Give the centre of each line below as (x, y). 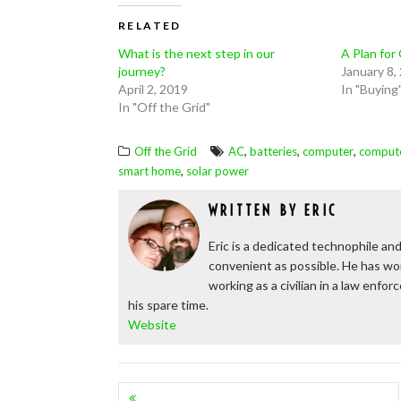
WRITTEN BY (257, 210)
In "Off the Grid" (164, 107)
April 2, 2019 (153, 89)
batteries (273, 151)
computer (328, 151)
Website (152, 324)
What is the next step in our (196, 53)
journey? (142, 71)
